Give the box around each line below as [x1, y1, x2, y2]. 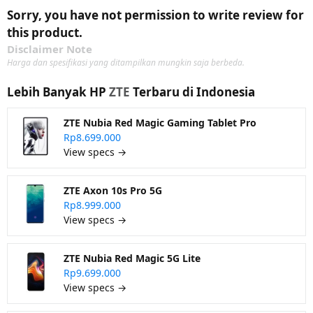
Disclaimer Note [7, 42, 92, 56]
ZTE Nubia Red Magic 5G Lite [64, 252, 201, 265]
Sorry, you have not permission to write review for [7, 7, 304, 23]
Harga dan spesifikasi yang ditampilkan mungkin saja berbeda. [7, 57, 245, 68]
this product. [7, 24, 82, 41]
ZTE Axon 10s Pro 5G [64, 184, 162, 197]
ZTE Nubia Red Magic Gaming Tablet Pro [64, 116, 256, 129]
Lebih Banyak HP [7, 84, 109, 100]
